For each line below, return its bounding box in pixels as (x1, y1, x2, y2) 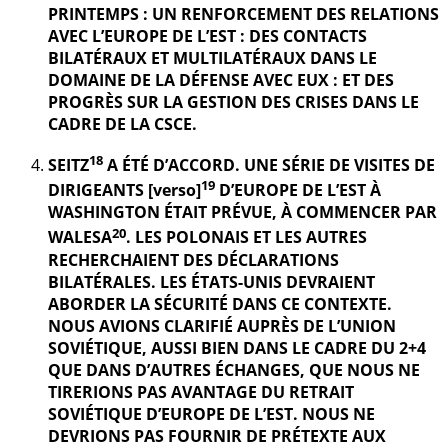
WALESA (48, 226, 112, 249)
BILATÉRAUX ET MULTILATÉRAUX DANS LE (48, 46, 377, 69)
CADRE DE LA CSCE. (48, 112, 197, 135)
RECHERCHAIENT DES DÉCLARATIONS (48, 248, 339, 271)
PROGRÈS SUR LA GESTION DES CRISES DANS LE (48, 90, 419, 113)
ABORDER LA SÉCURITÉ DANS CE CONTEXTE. (48, 292, 392, 315)
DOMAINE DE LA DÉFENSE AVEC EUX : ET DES (48, 68, 394, 91)
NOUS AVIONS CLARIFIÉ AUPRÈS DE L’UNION (48, 314, 396, 337)
